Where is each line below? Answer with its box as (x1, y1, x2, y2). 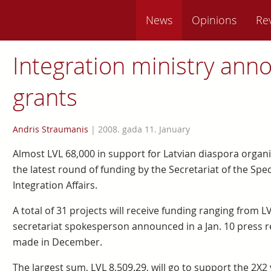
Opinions (192, 13, 237, 27)
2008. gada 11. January (97, 123, 190, 135)
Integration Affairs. (12, 178, 97, 192)
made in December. (12, 235, 102, 249)
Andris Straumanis (12, 123, 88, 135)
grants (12, 82, 77, 113)
